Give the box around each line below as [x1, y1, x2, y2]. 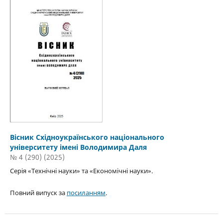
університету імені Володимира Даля [9, 142, 147, 152]
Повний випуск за [9, 188, 67, 198]
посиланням [66, 188, 106, 198]
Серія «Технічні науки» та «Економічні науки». [9, 166, 153, 176]
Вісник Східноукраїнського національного [9, 132, 164, 142]
